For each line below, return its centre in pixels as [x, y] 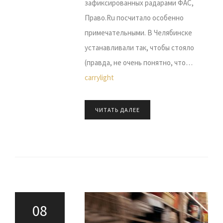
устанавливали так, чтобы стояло [139, 48]
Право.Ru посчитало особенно [134, 18]
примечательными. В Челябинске [138, 33]
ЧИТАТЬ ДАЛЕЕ [117, 110]
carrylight [99, 77]
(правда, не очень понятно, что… [139, 62]
